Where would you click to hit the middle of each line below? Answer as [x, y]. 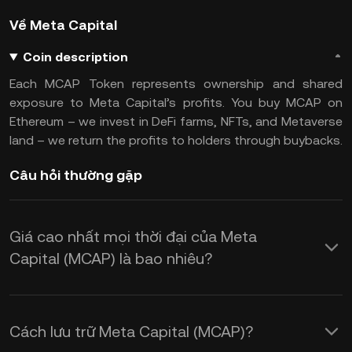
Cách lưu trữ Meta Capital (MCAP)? [131, 332]
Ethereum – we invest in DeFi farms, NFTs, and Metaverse [176, 121]
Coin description [75, 57]
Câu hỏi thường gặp [76, 175]
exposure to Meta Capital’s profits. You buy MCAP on [176, 103]
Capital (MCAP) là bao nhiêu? [111, 258]
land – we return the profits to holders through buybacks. [176, 140]
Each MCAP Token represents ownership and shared [176, 84]
